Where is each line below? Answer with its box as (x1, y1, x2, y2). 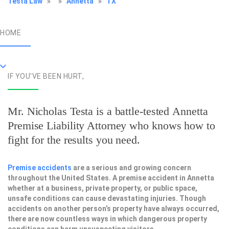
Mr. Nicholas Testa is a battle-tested (8, 105, 173, 118)
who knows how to (126, 119, 215, 132)
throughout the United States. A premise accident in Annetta (8, 174, 214, 182)
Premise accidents (8, 164, 72, 172)
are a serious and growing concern (72, 164, 191, 172)
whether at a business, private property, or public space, (8, 184, 197, 192)
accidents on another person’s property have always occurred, (8, 204, 219, 213)
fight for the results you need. (8, 133, 140, 146)
